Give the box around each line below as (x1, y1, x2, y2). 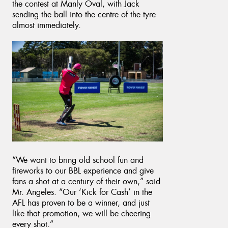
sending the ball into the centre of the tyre (12, 9, 156, 20)
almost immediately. (12, 19, 83, 31)
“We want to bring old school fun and (12, 154, 144, 165)
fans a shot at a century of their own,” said (12, 176, 160, 187)
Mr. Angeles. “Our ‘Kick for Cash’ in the (12, 186, 152, 197)
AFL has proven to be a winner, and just (12, 197, 150, 208)
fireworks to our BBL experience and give (12, 165, 154, 176)
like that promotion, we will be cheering (12, 208, 151, 219)
